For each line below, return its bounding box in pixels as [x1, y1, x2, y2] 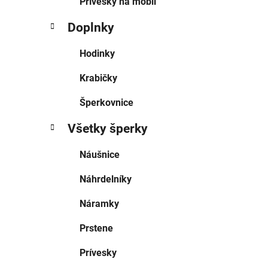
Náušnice [80, 149, 120, 161]
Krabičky [80, 72, 117, 84]
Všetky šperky [68, 121, 148, 136]
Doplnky [68, 20, 114, 35]
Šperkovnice [80, 97, 133, 109]
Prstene [80, 223, 113, 234]
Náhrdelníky [80, 173, 132, 185]
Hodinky [80, 48, 115, 60]
